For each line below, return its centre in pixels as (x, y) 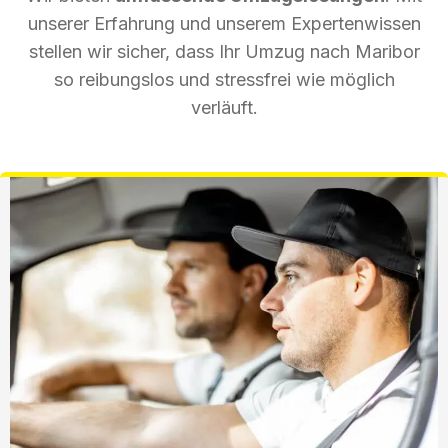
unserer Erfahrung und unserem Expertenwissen (224, 23)
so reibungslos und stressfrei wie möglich (224, 79)
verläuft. (224, 107)
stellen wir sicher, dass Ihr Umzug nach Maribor (224, 51)
